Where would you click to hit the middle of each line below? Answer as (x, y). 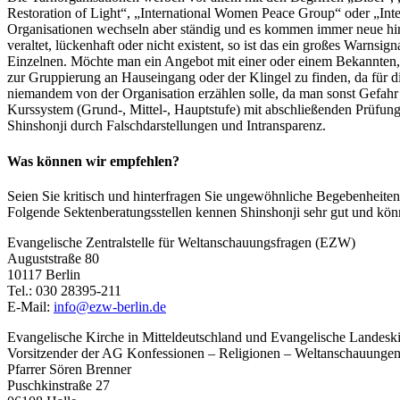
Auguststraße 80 (53, 258)
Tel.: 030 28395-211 (64, 290)
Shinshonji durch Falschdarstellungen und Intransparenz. (167, 126)
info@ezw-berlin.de (110, 306)
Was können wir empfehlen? (93, 161)
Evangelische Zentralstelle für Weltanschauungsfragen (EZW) (181, 242)
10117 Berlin (44, 274)
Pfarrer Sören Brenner (69, 369)
